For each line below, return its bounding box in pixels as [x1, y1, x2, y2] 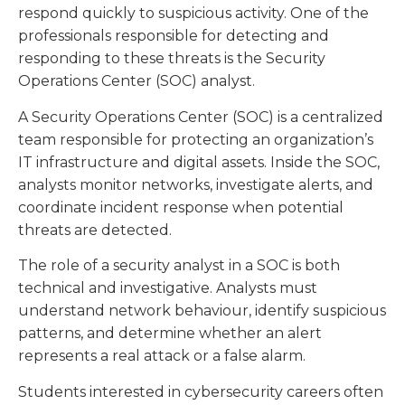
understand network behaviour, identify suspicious [18, 302, 386, 320]
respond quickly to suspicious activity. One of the [18, 5, 369, 23]
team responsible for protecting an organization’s [18, 130, 373, 148]
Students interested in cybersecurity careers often [18, 382, 383, 400]
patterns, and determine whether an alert [18, 325, 322, 343]
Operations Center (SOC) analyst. [18, 72, 255, 90]
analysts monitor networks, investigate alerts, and [18, 175, 373, 193]
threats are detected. [18, 221, 172, 239]
